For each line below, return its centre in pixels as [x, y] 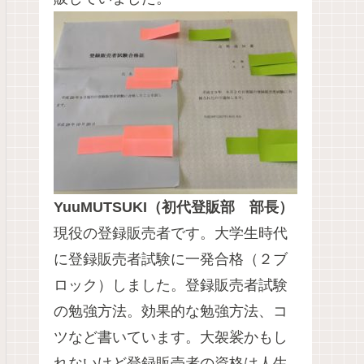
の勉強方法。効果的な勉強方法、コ [171, 312]
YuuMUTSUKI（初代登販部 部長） [173, 208]
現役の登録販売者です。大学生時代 [171, 234]
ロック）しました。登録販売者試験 [171, 286]
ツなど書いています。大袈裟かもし [171, 338]
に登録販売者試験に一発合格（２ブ [171, 260]
